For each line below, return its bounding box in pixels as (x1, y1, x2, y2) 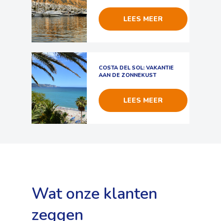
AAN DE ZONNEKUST (99, 71, 156, 79)
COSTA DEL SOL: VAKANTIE (99, 64, 174, 72)
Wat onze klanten (32, 183, 157, 204)
